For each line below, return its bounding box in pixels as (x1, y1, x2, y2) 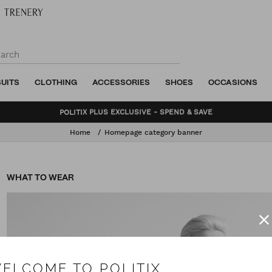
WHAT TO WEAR (6, 174, 75, 182)
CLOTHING (35, 79, 78, 87)
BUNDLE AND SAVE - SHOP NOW (76, 107, 195, 116)
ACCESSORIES (92, 79, 151, 87)
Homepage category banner (104, 129, 202, 136)
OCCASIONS (208, 79, 258, 87)
